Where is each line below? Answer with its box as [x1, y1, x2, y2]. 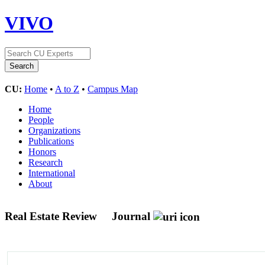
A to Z [55, 83, 79, 94]
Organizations [28, 125, 80, 135]
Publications [28, 135, 74, 146]
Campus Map [88, 83, 138, 94]
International [28, 167, 75, 178]
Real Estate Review [5, 209, 100, 222]
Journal [112, 209, 150, 222]
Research [28, 157, 63, 167]
